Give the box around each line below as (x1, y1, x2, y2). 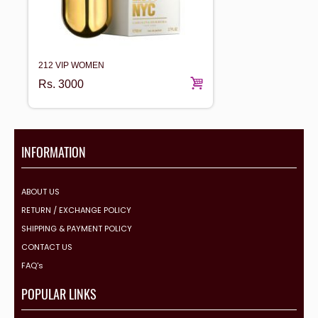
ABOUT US (21, 185, 60, 197)
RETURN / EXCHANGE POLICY (21, 204, 131, 216)
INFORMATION (21, 142, 86, 161)
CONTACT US (21, 241, 72, 253)
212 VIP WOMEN (38, 60, 104, 70)
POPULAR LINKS (21, 284, 97, 303)
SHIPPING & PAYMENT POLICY (21, 222, 132, 234)
